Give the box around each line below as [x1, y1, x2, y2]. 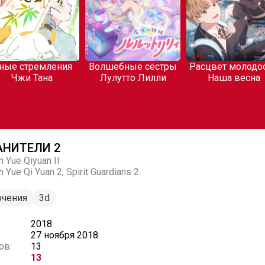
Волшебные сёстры [29, 61, 118, 72]
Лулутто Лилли [40, 72, 106, 83]
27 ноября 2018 [31, 230, 98, 241]
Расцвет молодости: [129, 61, 219, 72]
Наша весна [147, 72, 201, 83]
